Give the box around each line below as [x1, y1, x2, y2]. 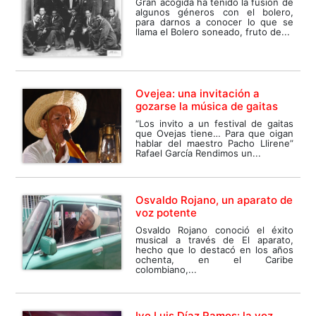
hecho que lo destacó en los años [135, 243, 293, 255]
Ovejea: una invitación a [135, 86, 260, 100]
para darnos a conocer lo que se [135, 16, 293, 28]
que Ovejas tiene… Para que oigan [135, 127, 293, 139]
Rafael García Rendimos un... [135, 147, 262, 159]
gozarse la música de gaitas [135, 99, 279, 113]
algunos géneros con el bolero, [135, 6, 293, 18]
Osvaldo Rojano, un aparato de [135, 193, 293, 207]
